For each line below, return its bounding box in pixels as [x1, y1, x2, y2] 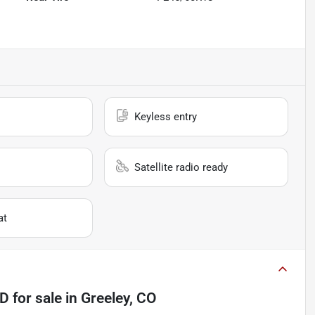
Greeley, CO [81, 290, 156, 307]
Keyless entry [134, 110, 198, 124]
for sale [9, 290, 62, 307]
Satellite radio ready [134, 161, 229, 174]
